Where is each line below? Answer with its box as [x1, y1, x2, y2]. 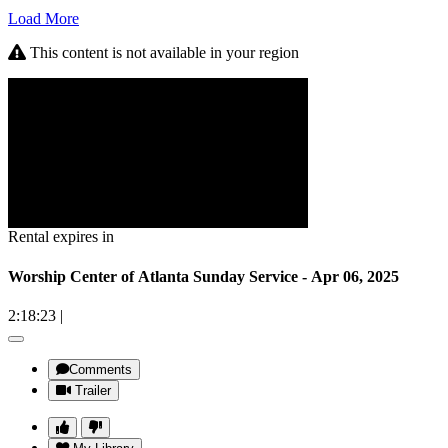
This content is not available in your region [26, 44, 299, 62]
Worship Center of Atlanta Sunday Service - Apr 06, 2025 [8, 267, 399, 285]
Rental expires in [8, 228, 114, 246]
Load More [8, 10, 79, 28]
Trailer [75, 382, 111, 398]
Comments [69, 361, 132, 377]
